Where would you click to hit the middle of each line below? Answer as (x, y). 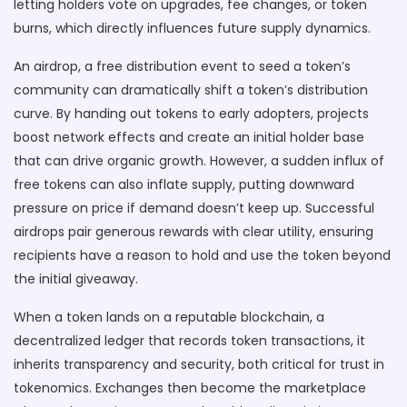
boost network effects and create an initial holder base (189, 137)
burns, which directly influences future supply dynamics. (192, 28)
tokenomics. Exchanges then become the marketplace (190, 388)
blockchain (275, 317)
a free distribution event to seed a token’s (218, 66)
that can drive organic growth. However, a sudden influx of (199, 161)
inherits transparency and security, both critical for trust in (199, 364)
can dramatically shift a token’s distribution (228, 90)
